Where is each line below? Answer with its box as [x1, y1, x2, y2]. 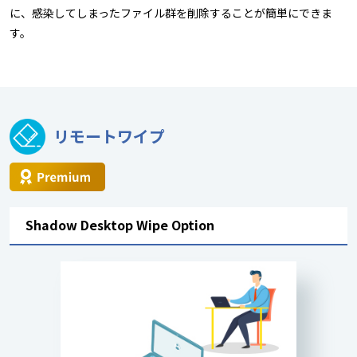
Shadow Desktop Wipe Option [25, 214, 214, 234]
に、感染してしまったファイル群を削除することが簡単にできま [10, 4, 332, 21]
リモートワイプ [53, 124, 165, 148]
